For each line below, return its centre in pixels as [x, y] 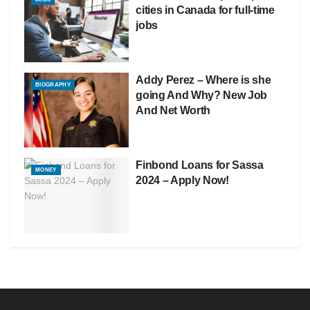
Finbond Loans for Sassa [200, 165]
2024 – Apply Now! [182, 181]
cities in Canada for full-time [205, 10]
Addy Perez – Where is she [203, 80]
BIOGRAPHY [53, 85]
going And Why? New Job [202, 95]
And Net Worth [173, 111]
